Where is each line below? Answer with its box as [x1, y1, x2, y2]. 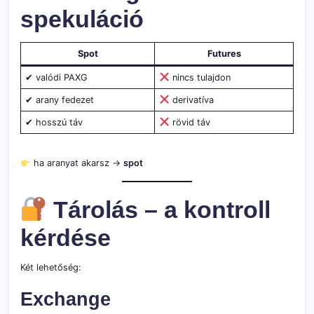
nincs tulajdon [169, 71, 231, 83]
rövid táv [169, 116, 210, 128]
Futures [207, 48, 241, 59]
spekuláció [20, 6, 144, 32]
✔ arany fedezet [25, 94, 95, 105]
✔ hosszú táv [25, 116, 83, 128]
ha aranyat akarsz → [30, 158, 123, 169]
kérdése [20, 225, 111, 252]
